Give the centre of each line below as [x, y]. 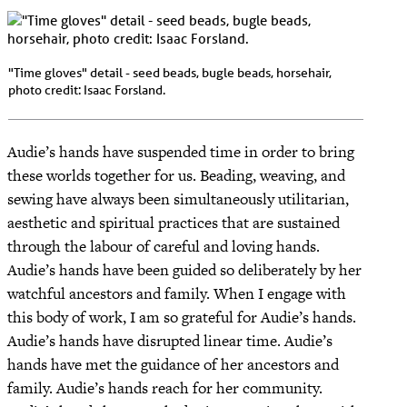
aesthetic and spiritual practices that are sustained [174, 222]
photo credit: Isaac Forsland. [87, 89]
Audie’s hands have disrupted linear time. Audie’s [170, 340]
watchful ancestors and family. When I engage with [177, 293]
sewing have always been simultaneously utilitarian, [178, 199]
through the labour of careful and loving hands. [164, 246]
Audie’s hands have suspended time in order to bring [181, 151]
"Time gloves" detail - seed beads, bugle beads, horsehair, [170, 72]
